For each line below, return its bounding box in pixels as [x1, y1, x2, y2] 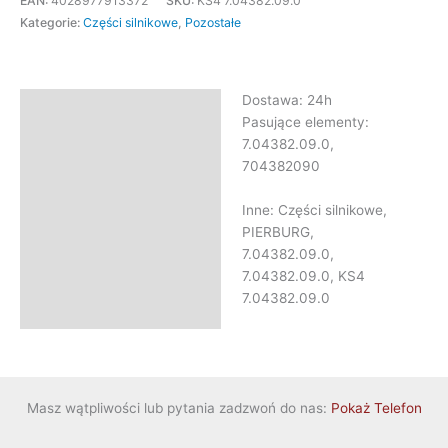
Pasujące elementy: [241, 114, 369, 131]
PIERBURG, [241, 223, 314, 240]
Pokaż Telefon [330, 400, 422, 417]
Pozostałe [185, 15, 241, 31]
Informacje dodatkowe [30, 135, 181, 152]
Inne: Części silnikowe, [241, 201, 387, 218]
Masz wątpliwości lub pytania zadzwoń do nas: [26, 400, 331, 417]
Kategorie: [20, 15, 83, 31]
